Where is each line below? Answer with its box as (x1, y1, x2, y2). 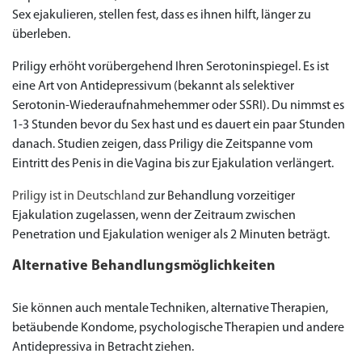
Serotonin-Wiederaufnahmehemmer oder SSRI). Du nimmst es (12, 99, 344, 112)
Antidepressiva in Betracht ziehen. (12, 341, 194, 354)
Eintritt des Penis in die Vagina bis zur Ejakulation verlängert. (12, 158, 334, 170)
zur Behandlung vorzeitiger (145, 190, 295, 203)
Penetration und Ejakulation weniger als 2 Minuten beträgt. (12, 229, 330, 242)
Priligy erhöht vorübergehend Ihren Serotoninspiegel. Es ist (12, 61, 329, 74)
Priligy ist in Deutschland (12, 190, 145, 203)
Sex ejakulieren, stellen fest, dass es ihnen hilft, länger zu (12, 9, 311, 22)
